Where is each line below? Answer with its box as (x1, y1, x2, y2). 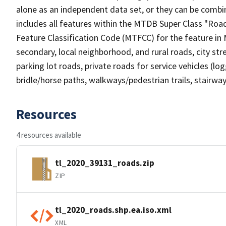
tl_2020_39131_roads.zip (55, 157, 154, 168)
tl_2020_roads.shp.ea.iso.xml (55, 204, 172, 215)
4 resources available (16, 130, 81, 140)
